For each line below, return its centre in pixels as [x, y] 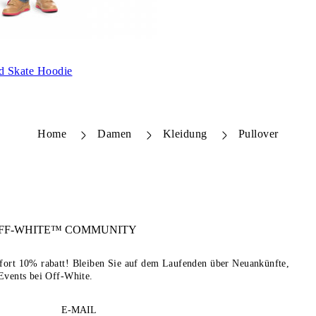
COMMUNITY [100, 229]
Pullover [258, 133]
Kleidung [185, 133]
